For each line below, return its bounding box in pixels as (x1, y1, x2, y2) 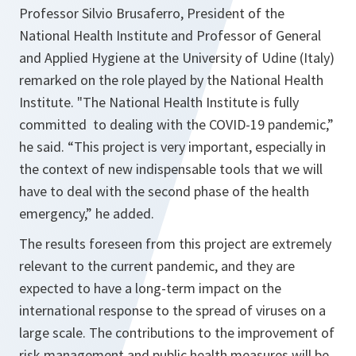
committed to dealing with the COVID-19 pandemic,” (19, 115, 334, 134)
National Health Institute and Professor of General (19, 26, 321, 45)
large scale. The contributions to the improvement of (19, 323, 335, 342)
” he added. (86, 204, 154, 223)
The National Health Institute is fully (83, 93, 299, 112)
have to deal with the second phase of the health (19, 182, 309, 201)
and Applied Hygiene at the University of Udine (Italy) (19, 48, 335, 68)
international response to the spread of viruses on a (19, 301, 326, 320)
